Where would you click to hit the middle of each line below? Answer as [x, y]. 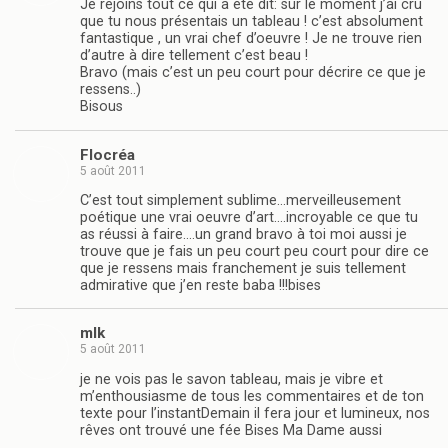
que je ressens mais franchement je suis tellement [243, 268]
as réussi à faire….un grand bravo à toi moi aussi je [243, 234]
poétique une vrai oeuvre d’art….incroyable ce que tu [249, 217]
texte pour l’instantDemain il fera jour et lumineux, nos [255, 413]
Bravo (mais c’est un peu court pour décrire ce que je [253, 73]
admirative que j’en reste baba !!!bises [202, 285]
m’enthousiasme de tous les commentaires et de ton [252, 396]
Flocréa [107, 154]
